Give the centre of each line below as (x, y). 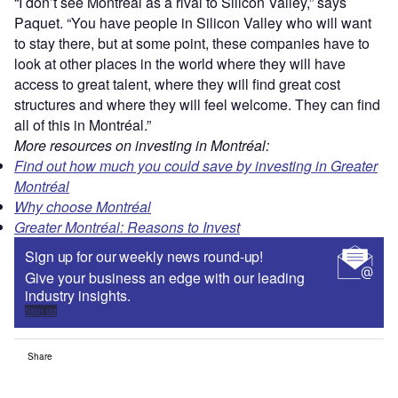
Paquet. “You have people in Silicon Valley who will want (193, 22)
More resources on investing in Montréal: (142, 145)
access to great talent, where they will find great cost (177, 84)
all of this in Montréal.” (83, 124)
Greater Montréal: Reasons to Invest (127, 227)
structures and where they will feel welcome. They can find (197, 104)
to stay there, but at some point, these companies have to (192, 43)
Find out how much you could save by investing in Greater (196, 165)
